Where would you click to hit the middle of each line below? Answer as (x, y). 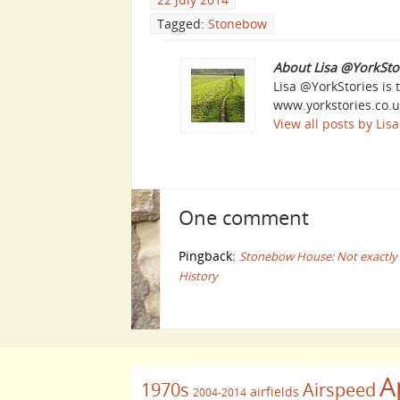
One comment (244, 217)
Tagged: (183, 24)
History (198, 275)
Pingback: (209, 255)
